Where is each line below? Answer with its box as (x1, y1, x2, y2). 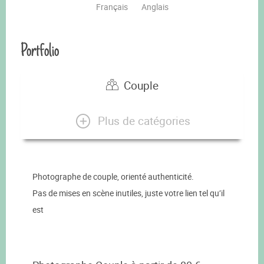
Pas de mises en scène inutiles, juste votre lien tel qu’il (32, 187, 225, 199)
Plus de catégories (97, 113, 190, 128)
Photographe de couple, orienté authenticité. (32, 171, 194, 183)
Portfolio (21, 37, 59, 64)
